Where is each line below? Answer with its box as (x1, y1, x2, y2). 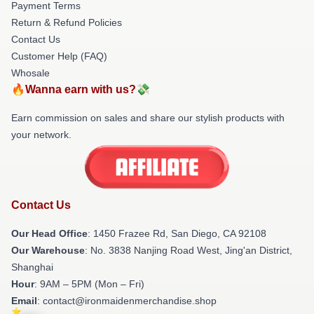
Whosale (11, 67, 50, 78)
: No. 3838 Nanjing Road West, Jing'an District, (85, 245, 292, 257)
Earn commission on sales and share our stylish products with (11, 111, 285, 123)
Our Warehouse (11, 245, 85, 257)
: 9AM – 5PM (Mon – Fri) (34, 278, 144, 290)
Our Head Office (11, 228, 88, 240)
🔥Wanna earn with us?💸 (11, 83, 150, 95)
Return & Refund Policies (11, 16, 122, 28)
